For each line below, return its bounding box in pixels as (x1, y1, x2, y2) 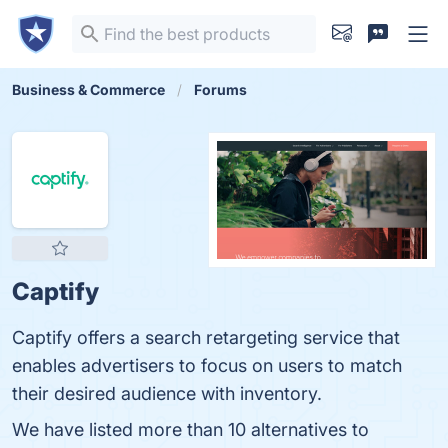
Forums (194, 81, 247, 98)
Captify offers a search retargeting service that (12, 327, 400, 348)
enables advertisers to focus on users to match (12, 355, 402, 376)
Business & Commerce (12, 81, 165, 98)
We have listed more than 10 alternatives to (12, 419, 369, 440)
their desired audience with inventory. (12, 383, 322, 404)
